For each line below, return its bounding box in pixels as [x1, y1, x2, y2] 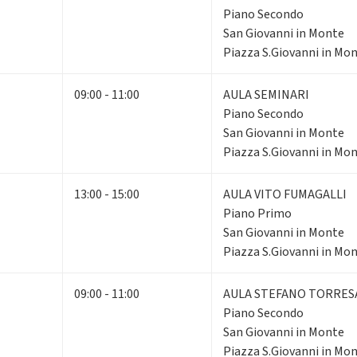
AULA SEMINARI [223, 85, 309, 104]
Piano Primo [223, 204, 292, 222]
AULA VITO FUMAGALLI [223, 185, 347, 203]
